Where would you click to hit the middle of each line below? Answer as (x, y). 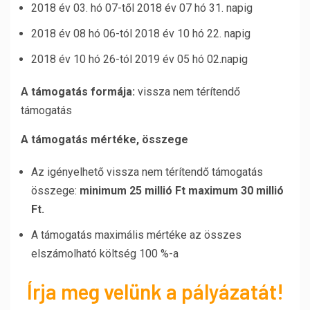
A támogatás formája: (78, 92)
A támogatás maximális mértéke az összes (136, 235)
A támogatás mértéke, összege (104, 139)
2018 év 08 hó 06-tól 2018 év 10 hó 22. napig (141, 34)
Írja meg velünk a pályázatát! (155, 291)
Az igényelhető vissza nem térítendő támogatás (147, 172)
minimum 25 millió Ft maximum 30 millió (182, 191)
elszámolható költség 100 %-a (105, 254)
